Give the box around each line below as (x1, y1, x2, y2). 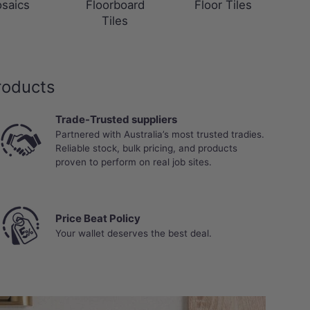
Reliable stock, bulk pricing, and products (55, 143, 237, 154)
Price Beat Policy (55, 212, 140, 226)
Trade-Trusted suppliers (55, 113, 177, 127)
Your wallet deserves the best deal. (55, 228, 212, 239)
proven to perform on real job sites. (55, 156, 212, 168)
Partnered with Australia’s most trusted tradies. (55, 129, 264, 140)
